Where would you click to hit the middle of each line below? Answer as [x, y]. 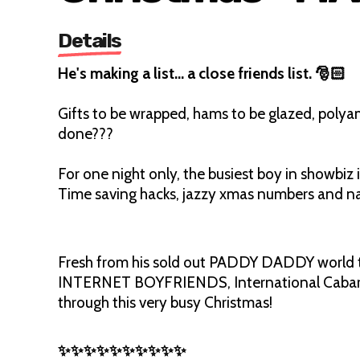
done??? [86, 134]
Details [90, 41]
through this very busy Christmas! [165, 303]
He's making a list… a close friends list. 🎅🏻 [202, 74]
